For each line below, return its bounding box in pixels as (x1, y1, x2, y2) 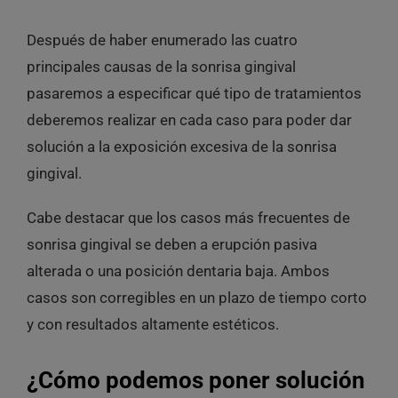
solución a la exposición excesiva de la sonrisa (26, 137, 337, 155)
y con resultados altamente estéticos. (26, 314, 279, 333)
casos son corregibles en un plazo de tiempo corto (26, 288, 367, 306)
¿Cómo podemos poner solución (26, 366, 365, 394)
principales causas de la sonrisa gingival (26, 57, 296, 76)
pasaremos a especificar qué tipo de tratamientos (26, 84, 362, 102)
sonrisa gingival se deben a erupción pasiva (26, 235, 317, 253)
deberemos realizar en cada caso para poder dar (26, 110, 352, 129)
